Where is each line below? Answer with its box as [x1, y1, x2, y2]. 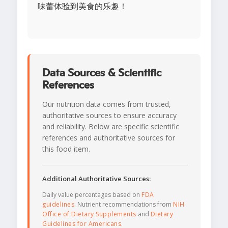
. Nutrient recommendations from [74, 200, 173, 209]
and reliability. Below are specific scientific [42, 122, 179, 132]
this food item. [42, 144, 90, 154]
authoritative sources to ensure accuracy [42, 110, 177, 121]
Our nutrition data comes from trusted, [42, 99, 171, 109]
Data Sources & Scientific [42, 67, 161, 79]
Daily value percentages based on [42, 190, 141, 199]
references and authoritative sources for [42, 133, 175, 143]
